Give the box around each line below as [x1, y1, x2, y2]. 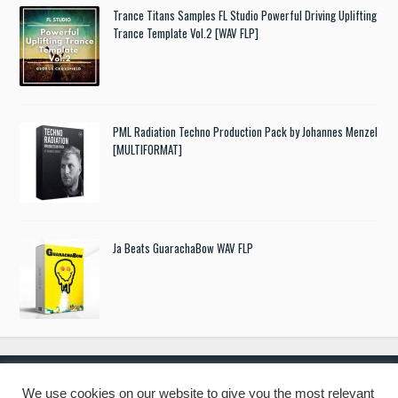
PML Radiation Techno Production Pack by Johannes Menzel [113, 122, 378, 140]
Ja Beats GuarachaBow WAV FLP [113, 238, 254, 257]
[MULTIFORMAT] [113, 139, 183, 158]
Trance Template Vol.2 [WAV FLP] [113, 23, 259, 42]
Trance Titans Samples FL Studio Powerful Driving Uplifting [113, 5, 378, 24]
